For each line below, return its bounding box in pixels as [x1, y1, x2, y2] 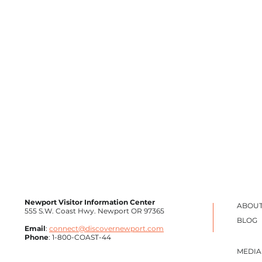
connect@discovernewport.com [49, 224, 164, 233]
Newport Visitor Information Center [25, 198, 155, 207]
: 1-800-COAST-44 [49, 233, 111, 242]
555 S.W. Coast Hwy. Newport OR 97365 [25, 206, 164, 216]
